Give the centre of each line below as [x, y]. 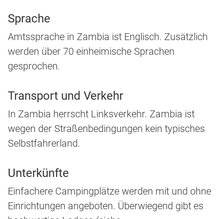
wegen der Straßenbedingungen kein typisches [106, 129]
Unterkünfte [38, 173]
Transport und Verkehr [66, 96]
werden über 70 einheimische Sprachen [91, 52]
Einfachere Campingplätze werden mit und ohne [109, 191]
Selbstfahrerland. [44, 143]
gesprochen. [34, 66]
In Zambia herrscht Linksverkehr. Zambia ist [101, 114]
